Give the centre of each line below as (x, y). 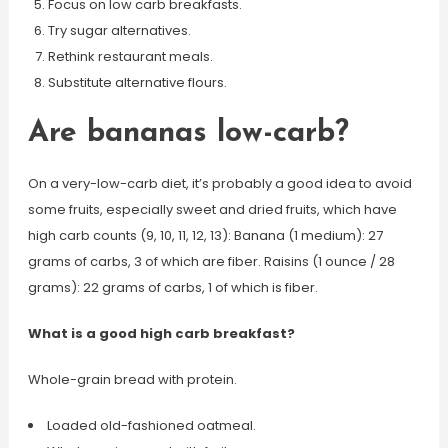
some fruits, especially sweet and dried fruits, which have (212, 209)
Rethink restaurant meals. (130, 56)
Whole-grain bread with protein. (132, 379)
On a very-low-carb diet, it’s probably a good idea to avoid (219, 183)
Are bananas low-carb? (188, 133)
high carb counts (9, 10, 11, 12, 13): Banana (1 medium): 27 (205, 235)
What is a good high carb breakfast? (161, 333)
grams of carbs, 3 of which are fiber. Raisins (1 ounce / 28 (211, 261)
